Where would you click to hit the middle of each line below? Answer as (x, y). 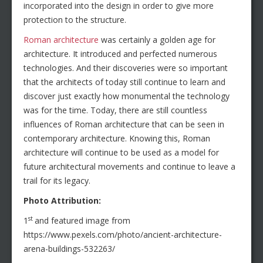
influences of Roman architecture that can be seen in (124, 124)
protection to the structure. (75, 20)
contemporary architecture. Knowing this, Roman (117, 139)
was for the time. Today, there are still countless (115, 110)
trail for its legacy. (57, 181)
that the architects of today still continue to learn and (124, 82)
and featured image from (82, 221)
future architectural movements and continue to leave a (129, 167)
